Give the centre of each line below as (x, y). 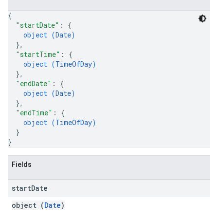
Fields (22, 164)
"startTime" (38, 54)
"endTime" (34, 113)
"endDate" (34, 83)
